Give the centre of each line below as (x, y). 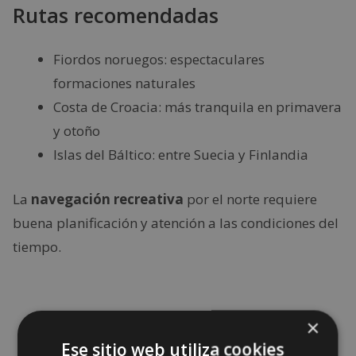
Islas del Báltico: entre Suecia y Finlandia (181, 155)
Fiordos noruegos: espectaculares (159, 59)
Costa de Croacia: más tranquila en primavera (197, 107)
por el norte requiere (250, 199)
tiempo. (37, 246)
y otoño (77, 131)
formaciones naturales (124, 83)
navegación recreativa (107, 199)
